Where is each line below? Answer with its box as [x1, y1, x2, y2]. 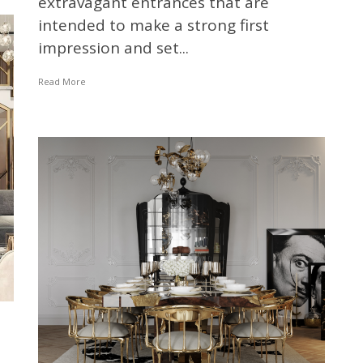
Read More [37, 75, 86, 88]
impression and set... [37, 36, 189, 58]
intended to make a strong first [37, 14, 269, 36]
